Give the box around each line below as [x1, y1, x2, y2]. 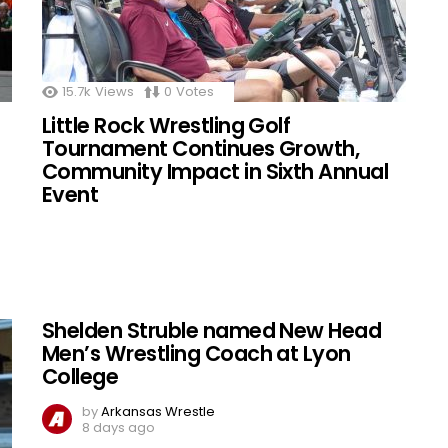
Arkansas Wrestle [101, 401, 215, 421]
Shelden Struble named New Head [42, 315, 382, 345]
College [42, 361, 119, 391]
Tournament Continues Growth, [42, 133, 360, 163]
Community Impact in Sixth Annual [42, 156, 389, 186]
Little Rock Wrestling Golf [42, 110, 291, 140]
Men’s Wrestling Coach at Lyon [42, 338, 351, 368]
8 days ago [82, 417, 155, 437]
